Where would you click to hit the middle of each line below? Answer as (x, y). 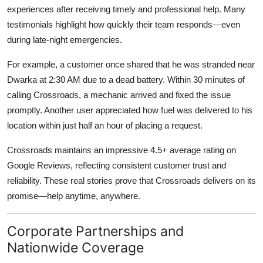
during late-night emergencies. (65, 40)
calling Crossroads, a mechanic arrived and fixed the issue (119, 95)
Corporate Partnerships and (95, 231)
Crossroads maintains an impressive (79, 150)
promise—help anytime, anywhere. (74, 196)
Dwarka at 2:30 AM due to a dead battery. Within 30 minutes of (126, 80)
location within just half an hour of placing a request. (105, 126)
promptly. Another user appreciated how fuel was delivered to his (130, 110)
